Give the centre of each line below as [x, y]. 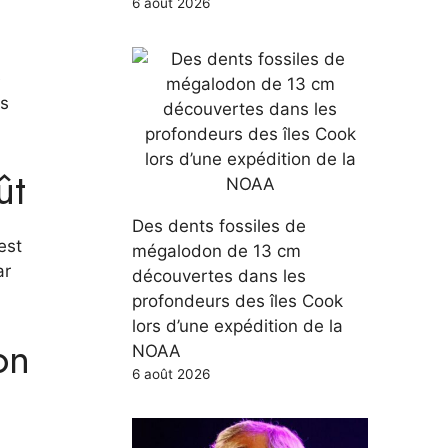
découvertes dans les [219, 275]
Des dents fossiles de [219, 225]
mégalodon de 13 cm [216, 250]
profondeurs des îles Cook [237, 300]
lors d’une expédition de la [237, 325]
